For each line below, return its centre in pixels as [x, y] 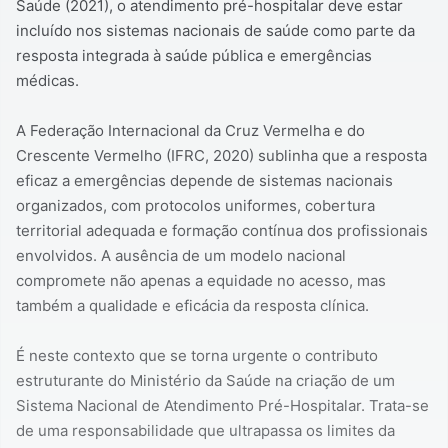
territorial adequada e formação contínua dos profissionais [222, 231]
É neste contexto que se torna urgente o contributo [197, 356]
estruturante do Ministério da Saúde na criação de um [205, 381]
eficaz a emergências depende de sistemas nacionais [204, 181]
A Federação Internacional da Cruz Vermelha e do [190, 131]
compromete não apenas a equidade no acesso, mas [201, 281]
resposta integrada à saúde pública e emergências [194, 56]
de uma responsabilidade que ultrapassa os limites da [205, 431]
